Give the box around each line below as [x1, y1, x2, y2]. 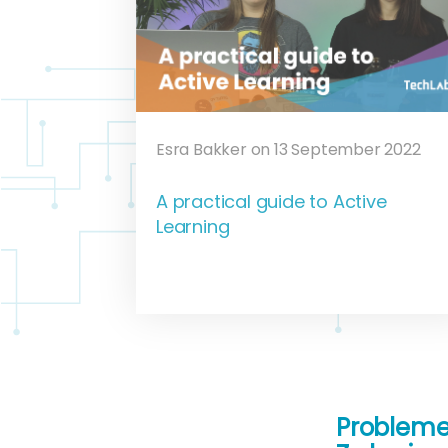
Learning [156, 213, 230, 239]
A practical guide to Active [156, 188, 387, 214]
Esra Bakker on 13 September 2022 [156, 137, 421, 161]
